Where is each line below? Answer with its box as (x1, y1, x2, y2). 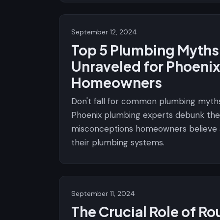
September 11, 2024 (71, 189, 135, 198)
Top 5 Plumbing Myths (71, 41, 219, 58)
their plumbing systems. (71, 137, 165, 148)
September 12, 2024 (71, 27, 137, 36)
